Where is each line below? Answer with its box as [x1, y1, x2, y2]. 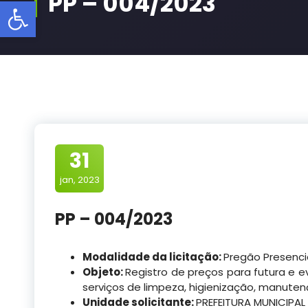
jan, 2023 [59, 173, 100, 186]
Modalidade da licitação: [82, 249, 223, 264]
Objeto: [82, 264, 126, 279]
